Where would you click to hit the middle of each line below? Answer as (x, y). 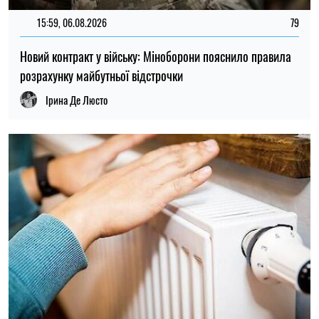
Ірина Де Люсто (77, 99)
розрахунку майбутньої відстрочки (101, 75)
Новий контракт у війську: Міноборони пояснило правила (156, 56)
